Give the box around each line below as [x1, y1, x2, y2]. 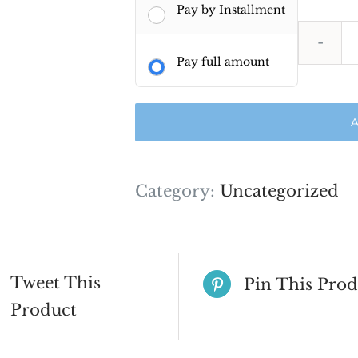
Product [10, 300, 77, 320]
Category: [135, 181, 220, 201]
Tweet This [10, 273, 101, 293]
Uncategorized [220, 181, 339, 201]
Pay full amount [177, 54, 269, 70]
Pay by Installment [177, 2, 285, 18]
